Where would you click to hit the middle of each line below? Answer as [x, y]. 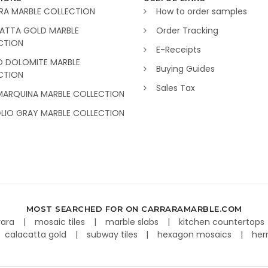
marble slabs [133, 222]
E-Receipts [179, 50]
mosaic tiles [61, 222]
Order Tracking [187, 31]
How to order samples [202, 12]
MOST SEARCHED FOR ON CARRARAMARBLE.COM [134, 209]
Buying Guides [185, 69]
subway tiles [113, 235]
